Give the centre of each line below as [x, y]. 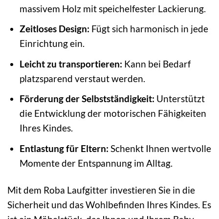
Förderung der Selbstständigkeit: [87, 99]
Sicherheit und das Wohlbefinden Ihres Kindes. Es [109, 204]
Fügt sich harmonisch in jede [149, 29]
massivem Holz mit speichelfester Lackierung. [112, 8]
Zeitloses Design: [54, 29]
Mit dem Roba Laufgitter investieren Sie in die [101, 190]
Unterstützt [179, 99]
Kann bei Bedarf [156, 64]
